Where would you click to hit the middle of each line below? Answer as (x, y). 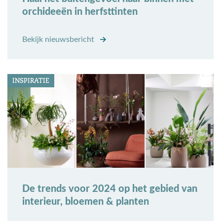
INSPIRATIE (31, 81)
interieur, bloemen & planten (86, 202)
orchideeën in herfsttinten (80, 12)
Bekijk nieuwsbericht (59, 40)
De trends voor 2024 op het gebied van (110, 189)
